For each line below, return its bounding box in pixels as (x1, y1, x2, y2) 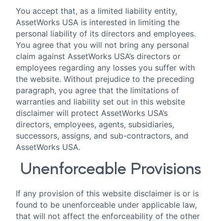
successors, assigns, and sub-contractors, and (16, 130, 188, 141)
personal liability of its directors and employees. (16, 28, 196, 38)
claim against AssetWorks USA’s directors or (16, 51, 181, 61)
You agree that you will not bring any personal (16, 39, 189, 50)
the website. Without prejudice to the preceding (16, 74, 194, 84)
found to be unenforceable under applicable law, (16, 200, 197, 210)
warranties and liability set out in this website (16, 96, 185, 107)
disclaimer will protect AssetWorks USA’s (16, 108, 168, 118)
